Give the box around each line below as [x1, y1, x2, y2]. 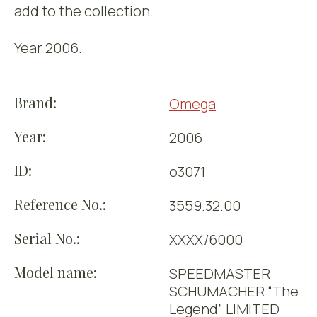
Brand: [14, 93, 57, 112]
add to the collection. [14, 1, 154, 21]
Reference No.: [14, 195, 106, 214]
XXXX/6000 [169, 230, 243, 249]
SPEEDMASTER [169, 264, 270, 283]
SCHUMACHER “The [169, 282, 299, 301]
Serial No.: [14, 229, 80, 248]
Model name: [14, 263, 97, 282]
